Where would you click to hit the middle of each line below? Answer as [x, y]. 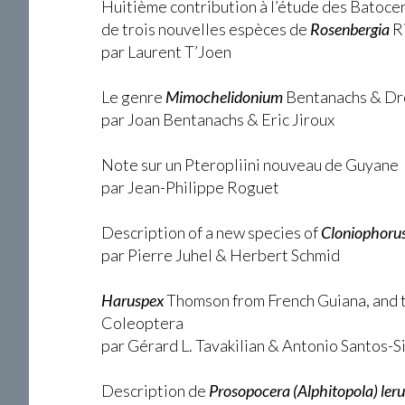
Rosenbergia [350, 29]
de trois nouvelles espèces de [206, 29]
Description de [155, 391]
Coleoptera [142, 323]
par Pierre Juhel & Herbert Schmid [221, 255]
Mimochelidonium [224, 97]
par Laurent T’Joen [166, 52]
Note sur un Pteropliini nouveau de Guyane [250, 165]
